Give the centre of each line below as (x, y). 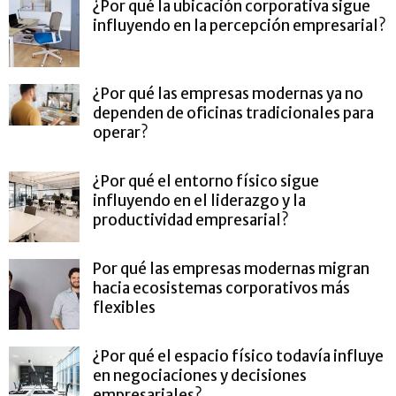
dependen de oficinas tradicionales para (233, 113)
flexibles (124, 307)
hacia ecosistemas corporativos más (221, 288)
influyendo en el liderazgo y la (199, 200)
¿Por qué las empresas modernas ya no (228, 93)
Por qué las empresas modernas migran (231, 268)
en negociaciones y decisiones (200, 375)
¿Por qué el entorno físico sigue (206, 181)
